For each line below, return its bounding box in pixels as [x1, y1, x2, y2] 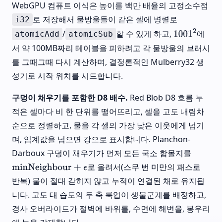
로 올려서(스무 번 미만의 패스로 [87, 162, 201, 173]
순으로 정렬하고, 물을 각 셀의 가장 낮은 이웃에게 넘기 [12, 120, 204, 131]
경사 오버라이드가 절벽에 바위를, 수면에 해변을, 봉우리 [12, 203, 210, 215]
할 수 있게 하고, [116, 28, 173, 40]
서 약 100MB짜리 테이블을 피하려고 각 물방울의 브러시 [12, 43, 210, 54]
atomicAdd [15, 29, 59, 39]
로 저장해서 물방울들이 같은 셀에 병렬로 [33, 14, 177, 25]
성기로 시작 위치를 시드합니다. [12, 70, 123, 82]
